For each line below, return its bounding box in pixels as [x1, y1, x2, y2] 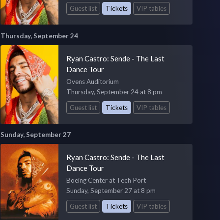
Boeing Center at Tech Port [66, 176, 146, 185]
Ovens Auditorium [66, 77, 119, 85]
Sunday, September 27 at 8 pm [66, 187, 156, 195]
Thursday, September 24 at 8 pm [66, 87, 162, 96]
